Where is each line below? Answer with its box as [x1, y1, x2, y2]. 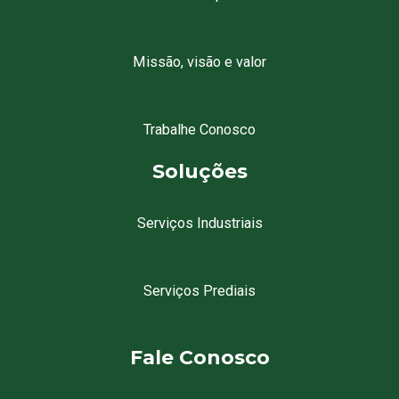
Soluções [151, 159, 248, 183]
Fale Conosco [129, 346, 270, 370]
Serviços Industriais [136, 214, 263, 232]
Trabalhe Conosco [143, 120, 256, 138]
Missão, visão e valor [133, 53, 266, 71]
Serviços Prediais [143, 281, 256, 299]
